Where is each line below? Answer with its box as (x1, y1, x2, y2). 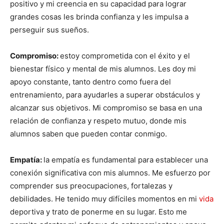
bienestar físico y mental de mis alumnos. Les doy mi (10, 64, 196, 74)
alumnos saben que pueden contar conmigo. (10, 129, 167, 139)
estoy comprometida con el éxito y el (60, 51, 190, 61)
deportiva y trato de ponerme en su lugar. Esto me (10, 207, 187, 217)
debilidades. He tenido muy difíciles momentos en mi (10, 194, 199, 204)
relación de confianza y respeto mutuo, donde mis (10, 116, 186, 126)
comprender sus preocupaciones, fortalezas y (10, 181, 172, 191)
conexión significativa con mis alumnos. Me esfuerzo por (10, 168, 210, 178)
